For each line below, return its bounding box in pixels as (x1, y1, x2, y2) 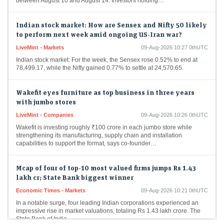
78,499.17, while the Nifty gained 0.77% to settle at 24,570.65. (16, 58, 183, 66)
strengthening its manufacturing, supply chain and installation (16, 126, 182, 133)
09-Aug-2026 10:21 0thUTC (141, 181, 208, 188)
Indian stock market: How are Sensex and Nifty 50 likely (16, 14, 207, 23)
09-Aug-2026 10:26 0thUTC (141, 106, 208, 112)
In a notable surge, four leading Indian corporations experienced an (16, 193, 198, 201)
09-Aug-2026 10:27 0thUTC (141, 38, 208, 45)
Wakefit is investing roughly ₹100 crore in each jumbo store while (16, 118, 192, 125)
